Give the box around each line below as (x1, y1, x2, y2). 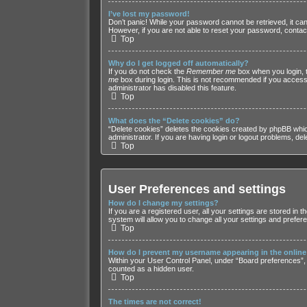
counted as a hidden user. (108, 265, 194, 273)
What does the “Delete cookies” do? (108, 116, 240, 125)
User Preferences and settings (108, 182, 286, 196)
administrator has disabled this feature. (108, 83, 236, 92)
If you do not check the (108, 66, 186, 75)
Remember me (186, 66, 236, 75)
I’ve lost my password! (108, 9, 190, 18)
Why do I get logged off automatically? (108, 58, 249, 67)
